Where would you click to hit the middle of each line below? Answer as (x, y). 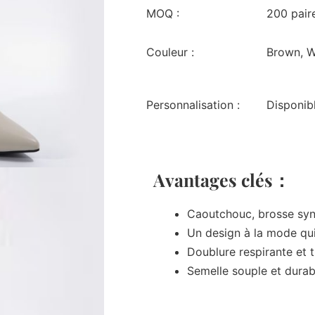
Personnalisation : (193, 105)
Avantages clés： (221, 180)
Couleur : (170, 52)
